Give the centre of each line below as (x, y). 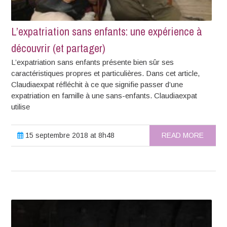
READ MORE (182, 136)
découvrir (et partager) (59, 48)
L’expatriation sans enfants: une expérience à (107, 32)
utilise (21, 107)
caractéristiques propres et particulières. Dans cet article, (106, 73)
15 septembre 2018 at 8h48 (69, 136)
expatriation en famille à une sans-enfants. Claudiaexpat (104, 96)
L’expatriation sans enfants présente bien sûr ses (93, 62)
